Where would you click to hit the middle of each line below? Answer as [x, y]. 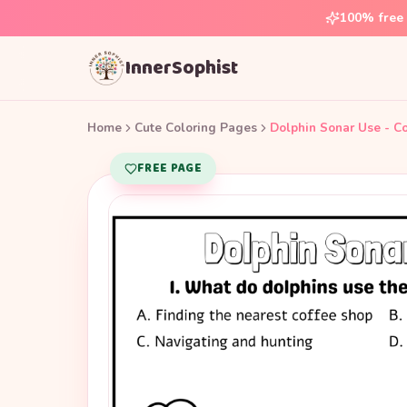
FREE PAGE [169, 169]
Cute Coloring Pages [196, 128]
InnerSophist [182, 68]
